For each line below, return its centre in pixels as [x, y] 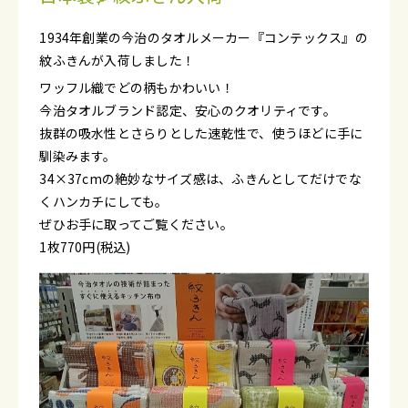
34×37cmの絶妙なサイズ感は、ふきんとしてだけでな [200, 179]
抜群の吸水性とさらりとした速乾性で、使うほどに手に [201, 133]
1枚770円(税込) [85, 247]
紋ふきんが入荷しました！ [117, 61]
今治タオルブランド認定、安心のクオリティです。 [188, 111]
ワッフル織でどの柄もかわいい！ [137, 88]
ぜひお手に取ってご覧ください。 [136, 224]
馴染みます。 [78, 156]
